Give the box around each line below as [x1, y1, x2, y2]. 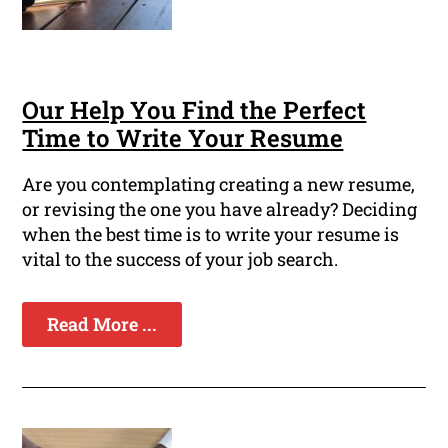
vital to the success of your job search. [22, 247, 339, 272]
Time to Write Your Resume [22, 122, 344, 155]
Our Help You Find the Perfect [22, 94, 367, 127]
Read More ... [47, 312, 158, 337]
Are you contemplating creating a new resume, [22, 172, 416, 197]
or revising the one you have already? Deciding [22, 197, 418, 222]
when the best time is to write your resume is [22, 222, 400, 247]
